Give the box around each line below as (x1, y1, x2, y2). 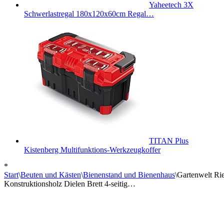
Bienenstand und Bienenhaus (83, 170, 175, 179)
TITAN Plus (149, 136, 188, 145)
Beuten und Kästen (20, 170, 81, 179)
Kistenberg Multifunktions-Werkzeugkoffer (24, 145, 160, 154)
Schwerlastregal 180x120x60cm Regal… (24, 9, 154, 18)
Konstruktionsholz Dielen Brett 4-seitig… (4, 179, 135, 188)
